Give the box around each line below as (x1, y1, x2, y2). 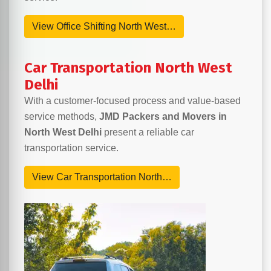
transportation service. (24, 143, 119, 154)
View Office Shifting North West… (32, 21, 176, 32)
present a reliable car (102, 127, 194, 138)
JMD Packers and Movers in (99, 111, 227, 122)
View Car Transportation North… (32, 172, 172, 183)
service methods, (24, 111, 99, 122)
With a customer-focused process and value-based (24, 96, 241, 106)
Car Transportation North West (24, 59, 232, 77)
